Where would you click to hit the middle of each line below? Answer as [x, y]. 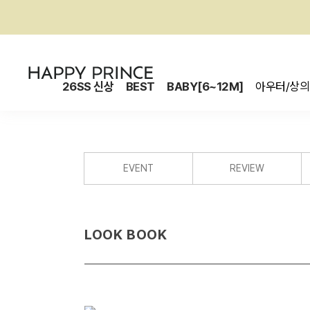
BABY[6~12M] [205, 86]
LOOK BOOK [126, 235]
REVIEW [247, 168]
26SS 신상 [88, 86]
